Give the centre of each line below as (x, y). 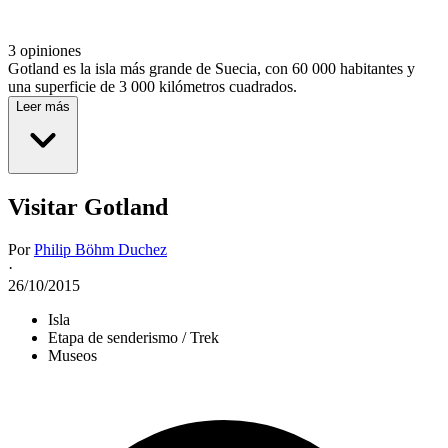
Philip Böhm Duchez (100, 250)
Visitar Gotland (88, 207)
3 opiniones (44, 51)
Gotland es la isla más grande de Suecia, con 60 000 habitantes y (211, 69)
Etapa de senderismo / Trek (133, 338)
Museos (72, 356)
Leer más (43, 107)
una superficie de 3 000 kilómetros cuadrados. (154, 87)
